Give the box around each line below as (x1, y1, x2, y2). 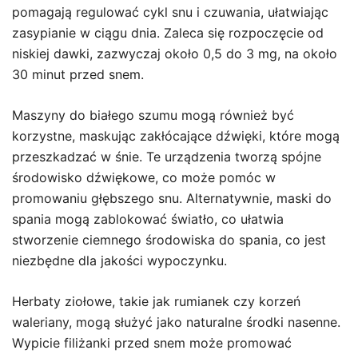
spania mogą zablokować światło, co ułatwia (12, 210, 284, 227)
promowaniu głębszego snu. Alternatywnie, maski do (12, 189, 332, 206)
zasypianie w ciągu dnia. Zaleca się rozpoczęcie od (12, 24, 324, 41)
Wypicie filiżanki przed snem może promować (12, 334, 292, 351)
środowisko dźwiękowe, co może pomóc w (12, 169, 276, 185)
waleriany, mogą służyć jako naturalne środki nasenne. (12, 313, 340, 330)
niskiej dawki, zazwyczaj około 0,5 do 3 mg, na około (12, 45, 337, 62)
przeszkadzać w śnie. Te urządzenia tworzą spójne (12, 148, 321, 165)
